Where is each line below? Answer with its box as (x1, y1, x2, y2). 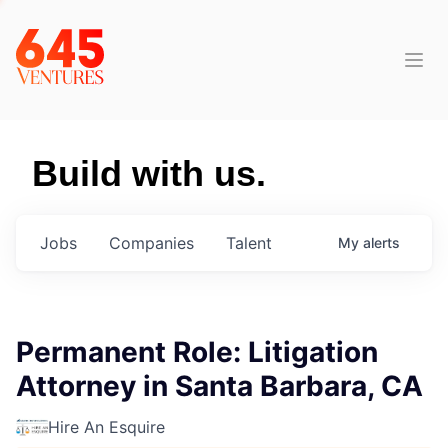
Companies (109, 233, 194, 253)
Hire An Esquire (48, 417, 165, 437)
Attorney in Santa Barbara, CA (16, 369, 423, 403)
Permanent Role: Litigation (16, 335, 378, 369)
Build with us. (32, 153, 266, 194)
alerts (363, 234, 400, 251)
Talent (226, 233, 272, 253)
